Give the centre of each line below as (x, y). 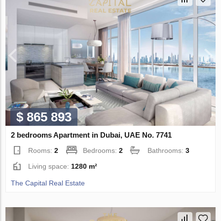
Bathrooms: (167, 151)
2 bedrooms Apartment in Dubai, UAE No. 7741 (92, 135)
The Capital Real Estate (48, 183)
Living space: (50, 166)
